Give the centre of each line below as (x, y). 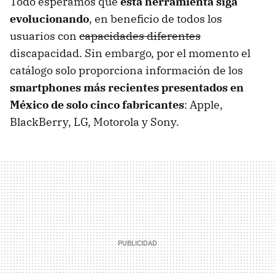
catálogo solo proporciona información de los (126, 70)
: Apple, (203, 104)
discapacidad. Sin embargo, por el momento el (130, 53)
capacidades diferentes (140, 36)
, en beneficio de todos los (156, 18)
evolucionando (49, 18)
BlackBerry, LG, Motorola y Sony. (95, 122)
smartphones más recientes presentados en (127, 87)
